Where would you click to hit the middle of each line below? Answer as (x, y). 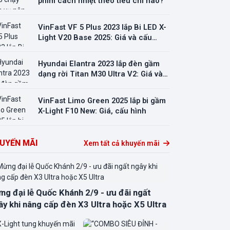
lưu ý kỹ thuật (62, 84)
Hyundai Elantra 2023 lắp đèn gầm (99, 64)
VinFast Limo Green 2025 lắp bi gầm (102, 101)
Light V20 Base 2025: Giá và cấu (95, 37)
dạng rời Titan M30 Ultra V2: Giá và (100, 74)
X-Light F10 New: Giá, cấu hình (92, 111)
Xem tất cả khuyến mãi (122, 143)
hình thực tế (60, 47)
